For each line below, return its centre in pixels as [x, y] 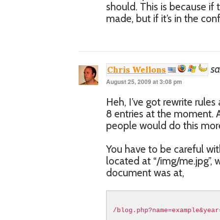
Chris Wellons [137, 70]
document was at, [145, 173]
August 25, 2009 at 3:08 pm [144, 82]
